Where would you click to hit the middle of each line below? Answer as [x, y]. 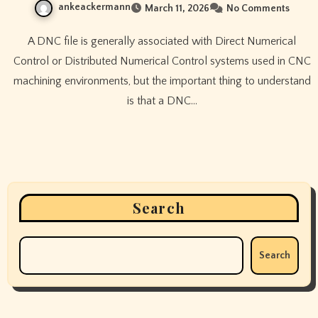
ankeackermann [94, 7]
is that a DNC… [162, 100]
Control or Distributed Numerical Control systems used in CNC [162, 61]
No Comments [258, 8]
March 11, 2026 [177, 8]
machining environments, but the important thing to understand [162, 81]
